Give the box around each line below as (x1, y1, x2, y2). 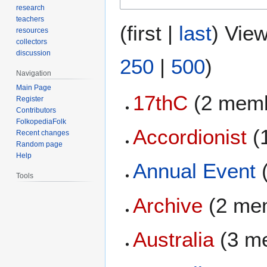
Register (16, 95, 44, 104)
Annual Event (133, 159, 256, 183)
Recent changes (16, 129, 70, 138)
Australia (133, 228, 215, 252)
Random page (16, 140, 63, 149)
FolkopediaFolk (16, 117, 67, 126)
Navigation (16, 69, 52, 78)
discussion (16, 49, 51, 58)
